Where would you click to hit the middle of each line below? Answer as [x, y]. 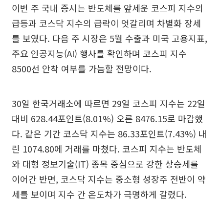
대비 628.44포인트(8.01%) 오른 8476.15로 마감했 [107, 118]
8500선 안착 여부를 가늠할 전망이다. [82, 68]
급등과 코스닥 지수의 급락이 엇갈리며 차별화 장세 [106, 23]
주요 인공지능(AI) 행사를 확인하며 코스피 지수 [99, 53]
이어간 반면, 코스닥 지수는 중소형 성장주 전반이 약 [109, 179]
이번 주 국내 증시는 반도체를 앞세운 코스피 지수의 [108, 8]
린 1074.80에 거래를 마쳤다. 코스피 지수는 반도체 [107, 148]
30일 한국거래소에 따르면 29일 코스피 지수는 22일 [109, 103]
